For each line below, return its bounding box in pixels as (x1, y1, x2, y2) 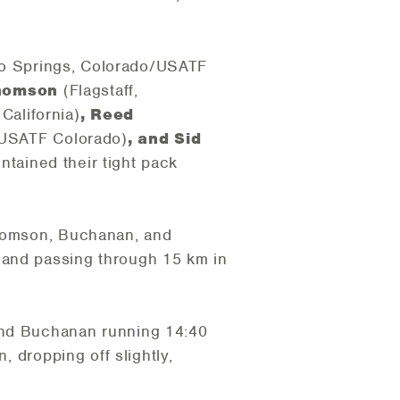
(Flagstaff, (62, 80, 138, 101)
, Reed (79, 104, 134, 125)
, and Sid (127, 129, 202, 149)
